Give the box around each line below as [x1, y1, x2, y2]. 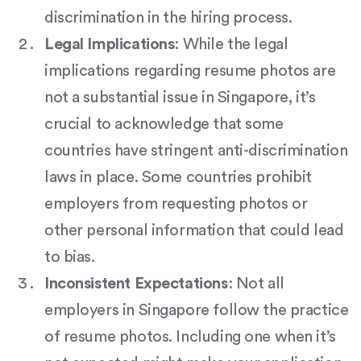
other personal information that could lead [44, 222, 344, 239]
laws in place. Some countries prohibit [44, 169, 313, 186]
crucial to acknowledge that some [44, 116, 284, 133]
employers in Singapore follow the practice [44, 302, 349, 319]
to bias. [44, 249, 95, 266]
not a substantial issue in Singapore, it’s [44, 89, 316, 106]
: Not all [227, 276, 284, 293]
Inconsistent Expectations [44, 276, 228, 293]
